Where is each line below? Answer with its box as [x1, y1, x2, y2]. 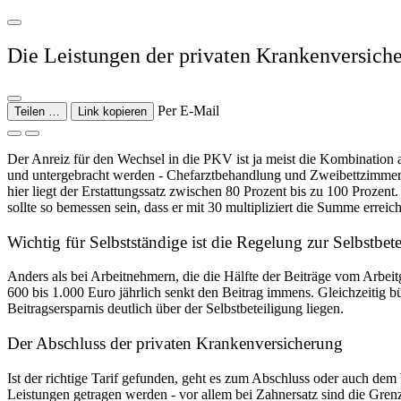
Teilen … [14, 105, 60, 118]
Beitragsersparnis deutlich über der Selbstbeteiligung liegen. [7, 301, 344, 317]
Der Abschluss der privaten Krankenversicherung [7, 334, 343, 354]
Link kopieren [78, 105, 147, 118]
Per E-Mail [158, 103, 219, 118]
